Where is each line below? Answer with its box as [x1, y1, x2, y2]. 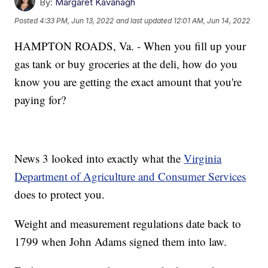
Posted [14, 16, 40, 25]
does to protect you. [14, 186, 105, 202]
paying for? [14, 92, 66, 107]
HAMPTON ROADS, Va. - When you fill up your [14, 38, 246, 53]
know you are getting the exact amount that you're [14, 74, 242, 89]
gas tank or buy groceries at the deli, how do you [14, 56, 238, 71]
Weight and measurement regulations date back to [14, 215, 242, 231]
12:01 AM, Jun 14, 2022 [173, 16, 251, 25]
